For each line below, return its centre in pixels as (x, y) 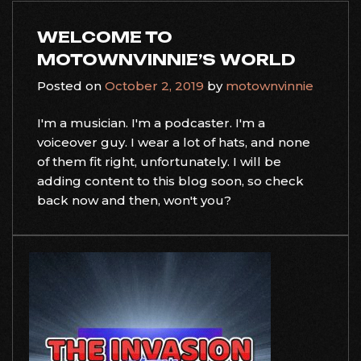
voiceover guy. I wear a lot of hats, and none (174, 142)
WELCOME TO (105, 37)
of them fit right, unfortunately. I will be (159, 162)
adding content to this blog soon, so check (170, 181)
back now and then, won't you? (134, 200)
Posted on (71, 85)
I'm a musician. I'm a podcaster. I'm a (151, 123)
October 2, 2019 (154, 85)
